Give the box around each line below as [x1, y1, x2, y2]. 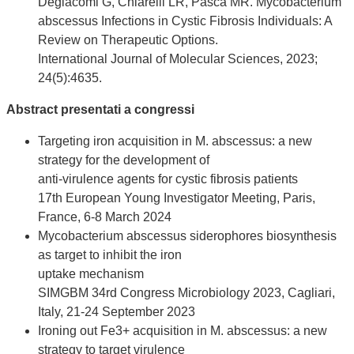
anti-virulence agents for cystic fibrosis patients [38, 172, 298, 186]
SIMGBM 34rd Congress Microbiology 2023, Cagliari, [38, 286, 335, 300]
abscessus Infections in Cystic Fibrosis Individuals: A [38, 14, 332, 28]
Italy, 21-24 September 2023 [38, 305, 195, 319]
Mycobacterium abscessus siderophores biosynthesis [38, 229, 337, 243]
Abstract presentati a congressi [6, 103, 194, 117]
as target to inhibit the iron [38, 248, 182, 262]
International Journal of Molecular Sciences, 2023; [38, 52, 318, 66]
